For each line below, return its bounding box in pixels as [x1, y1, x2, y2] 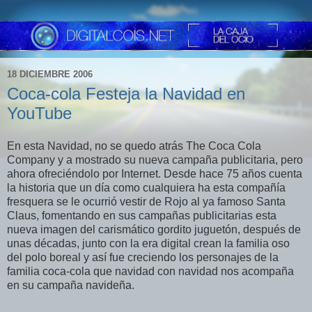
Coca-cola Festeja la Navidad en [7, 84, 245, 103]
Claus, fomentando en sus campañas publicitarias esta [7, 210, 276, 222]
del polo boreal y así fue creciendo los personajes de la [7, 251, 279, 264]
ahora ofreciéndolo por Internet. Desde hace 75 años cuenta [7, 168, 302, 180]
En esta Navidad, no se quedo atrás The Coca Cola [7, 140, 261, 153]
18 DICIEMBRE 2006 [7, 69, 93, 80]
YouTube [7, 103, 72, 123]
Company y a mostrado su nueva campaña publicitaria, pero [7, 154, 303, 166]
